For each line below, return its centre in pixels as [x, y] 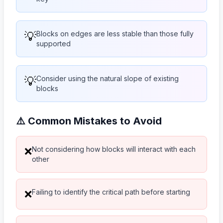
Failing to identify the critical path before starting [111, 192]
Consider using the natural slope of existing [108, 78]
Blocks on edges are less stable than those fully [115, 33]
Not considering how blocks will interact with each [114, 149]
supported [54, 43]
